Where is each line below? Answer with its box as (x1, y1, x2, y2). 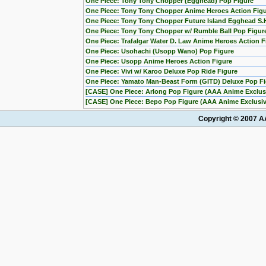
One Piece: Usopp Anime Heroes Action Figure (85, 58, 232, 65)
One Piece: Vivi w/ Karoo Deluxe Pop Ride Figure (85, 68, 237, 75)
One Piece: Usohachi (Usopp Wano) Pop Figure (85, 47, 234, 55)
